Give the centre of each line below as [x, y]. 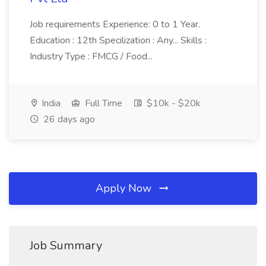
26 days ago [68, 119]
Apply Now [125, 188]
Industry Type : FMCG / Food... [91, 56]
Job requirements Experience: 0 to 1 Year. [115, 24]
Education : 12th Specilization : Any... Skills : [118, 40]
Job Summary [66, 246]
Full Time [102, 103]
